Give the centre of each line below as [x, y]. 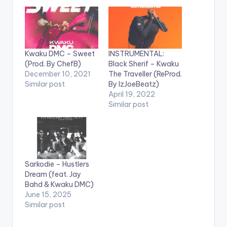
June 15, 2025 [48, 194]
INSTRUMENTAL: [136, 53]
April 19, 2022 [132, 94]
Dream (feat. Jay [53, 174]
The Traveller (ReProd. [145, 74]
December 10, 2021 [58, 74]
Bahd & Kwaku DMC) [59, 184]
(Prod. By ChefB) [53, 64]
